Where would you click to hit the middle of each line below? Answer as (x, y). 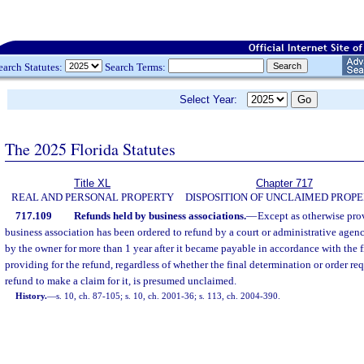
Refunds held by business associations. (160, 216)
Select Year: (213, 100)
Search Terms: (135, 67)
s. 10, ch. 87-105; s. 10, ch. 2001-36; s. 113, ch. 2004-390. (169, 296)
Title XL (92, 183)
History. (32, 296)
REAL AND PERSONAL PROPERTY (92, 197)
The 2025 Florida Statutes (90, 149)
